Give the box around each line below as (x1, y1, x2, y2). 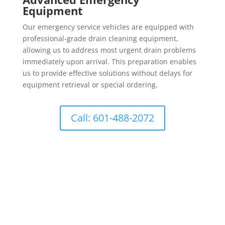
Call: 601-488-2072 (70, 111, 154, 125)
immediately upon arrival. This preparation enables (22, 57, 196, 66)
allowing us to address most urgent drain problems (22, 45, 196, 55)
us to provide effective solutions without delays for (22, 68, 192, 78)
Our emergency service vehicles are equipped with (22, 22, 194, 32)
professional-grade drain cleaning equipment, (22, 34, 178, 43)
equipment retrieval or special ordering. (22, 80, 158, 89)
